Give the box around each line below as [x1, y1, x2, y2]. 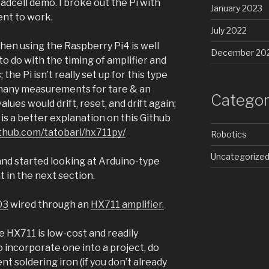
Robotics [210, 128, 247, 139]
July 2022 [210, 25, 247, 36]
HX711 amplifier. [91, 199, 164, 211]
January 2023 [210, 3, 262, 14]
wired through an [8, 199, 91, 211]
